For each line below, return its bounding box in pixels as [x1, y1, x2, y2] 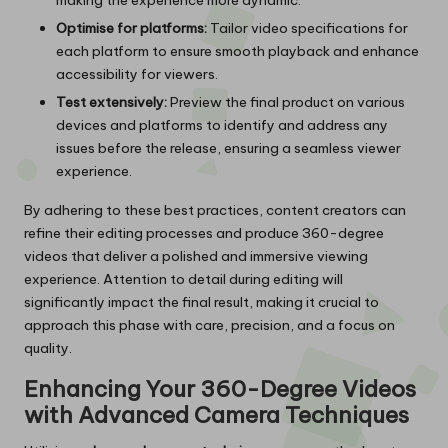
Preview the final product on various [167, 92, 405, 111]
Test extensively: [56, 92, 167, 111]
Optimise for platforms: [56, 18, 207, 37]
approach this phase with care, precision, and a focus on [24, 315, 395, 334]
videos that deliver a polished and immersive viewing [24, 246, 368, 265]
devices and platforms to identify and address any [56, 115, 388, 134]
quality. [24, 338, 72, 357]
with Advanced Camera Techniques [24, 400, 409, 429]
